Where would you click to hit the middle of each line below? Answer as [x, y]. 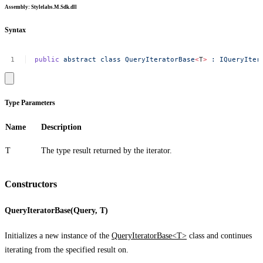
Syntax [15, 30]
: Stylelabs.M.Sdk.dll [53, 7]
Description [61, 127]
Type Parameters [30, 103]
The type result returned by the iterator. [107, 151]
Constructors [31, 184]
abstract [80, 59]
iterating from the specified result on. [67, 249]
